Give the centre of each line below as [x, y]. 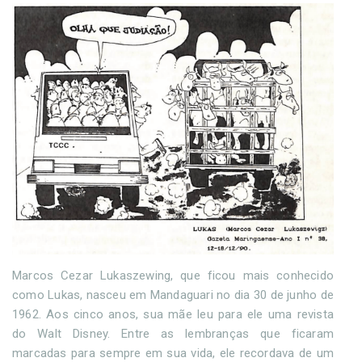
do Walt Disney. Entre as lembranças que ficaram [173, 334]
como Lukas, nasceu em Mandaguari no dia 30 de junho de [173, 295]
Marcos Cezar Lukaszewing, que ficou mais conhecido [173, 276]
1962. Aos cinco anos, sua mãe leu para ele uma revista [173, 315]
